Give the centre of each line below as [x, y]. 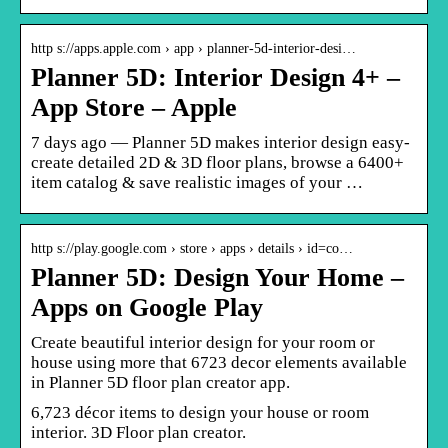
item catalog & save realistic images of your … [197, 182]
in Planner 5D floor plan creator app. [160, 382]
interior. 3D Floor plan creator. [138, 432]
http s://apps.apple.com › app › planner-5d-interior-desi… [193, 48]
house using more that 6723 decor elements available [219, 362]
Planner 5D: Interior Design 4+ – [215, 77]
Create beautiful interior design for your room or [203, 342]
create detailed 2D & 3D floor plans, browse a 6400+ [217, 162]
